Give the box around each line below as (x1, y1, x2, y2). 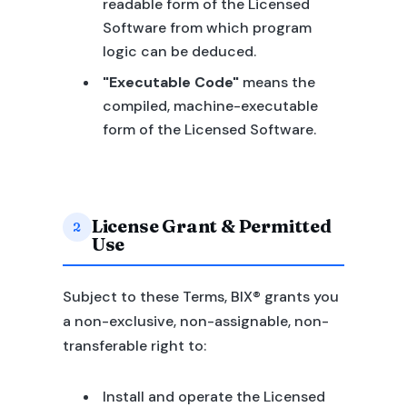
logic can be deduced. (102, 42, 256, 61)
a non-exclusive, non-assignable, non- (62, 312, 329, 331)
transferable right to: (62, 336, 206, 355)
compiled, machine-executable (102, 96, 318, 115)
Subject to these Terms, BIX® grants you (62, 287, 339, 306)
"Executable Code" (102, 73, 239, 92)
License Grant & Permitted (91, 214, 332, 237)
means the (238, 73, 315, 92)
